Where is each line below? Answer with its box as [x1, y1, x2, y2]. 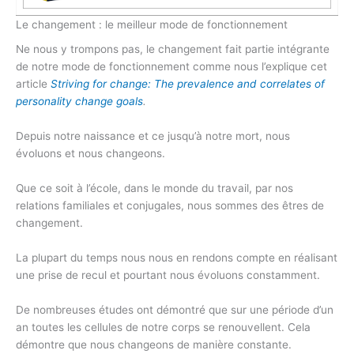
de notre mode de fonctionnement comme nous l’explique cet [16, 60, 327, 73]
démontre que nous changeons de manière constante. [16, 338, 292, 352]
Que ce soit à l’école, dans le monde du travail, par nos [16, 182, 293, 195]
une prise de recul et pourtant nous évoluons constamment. [16, 269, 320, 282]
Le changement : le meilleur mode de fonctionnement [16, 17, 288, 31]
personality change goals [16, 95, 143, 108]
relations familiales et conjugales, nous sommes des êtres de [16, 199, 324, 213]
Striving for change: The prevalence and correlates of [51, 77, 325, 91]
